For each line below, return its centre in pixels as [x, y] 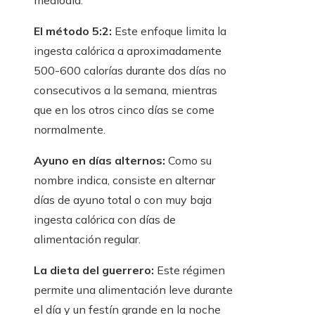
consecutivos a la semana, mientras [126, 90]
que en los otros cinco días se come [124, 110]
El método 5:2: [73, 31]
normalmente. [70, 130]
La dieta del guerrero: [94, 270]
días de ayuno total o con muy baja [123, 200]
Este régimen [189, 270]
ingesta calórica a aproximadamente [128, 51]
